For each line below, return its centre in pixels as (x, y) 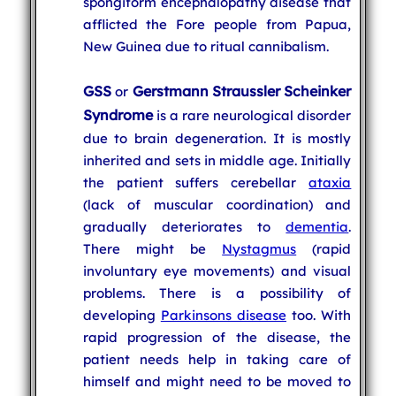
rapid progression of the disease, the (217, 337)
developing (122, 315)
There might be (152, 248)
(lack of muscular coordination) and (217, 204)
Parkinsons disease (223, 315)
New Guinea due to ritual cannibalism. (206, 46)
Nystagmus (259, 248)
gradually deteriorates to (184, 226)
